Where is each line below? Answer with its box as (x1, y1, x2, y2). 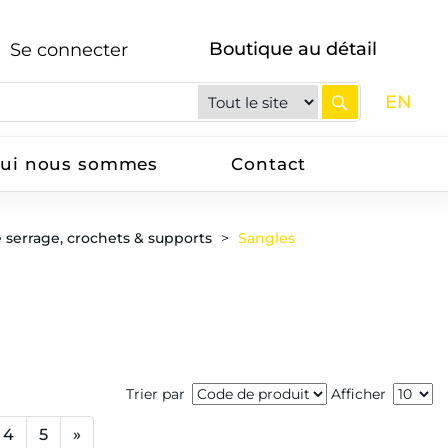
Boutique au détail (208, 38, 377, 60)
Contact (231, 154, 307, 174)
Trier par (126, 385, 186, 404)
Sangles (238, 229, 296, 247)
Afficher (331, 385, 387, 404)
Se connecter (10, 39, 129, 61)
